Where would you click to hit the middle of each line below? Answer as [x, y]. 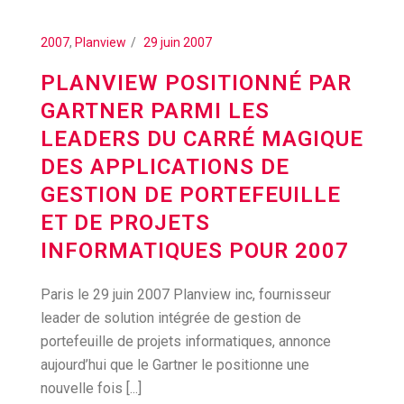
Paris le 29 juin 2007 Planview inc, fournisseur [186, 294]
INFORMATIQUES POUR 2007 [195, 251]
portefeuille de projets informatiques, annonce [186, 341]
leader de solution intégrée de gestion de [171, 318]
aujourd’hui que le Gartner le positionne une [175, 365]
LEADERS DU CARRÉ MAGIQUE [202, 139]
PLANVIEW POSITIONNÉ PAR [196, 83]
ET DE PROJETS [125, 223]
